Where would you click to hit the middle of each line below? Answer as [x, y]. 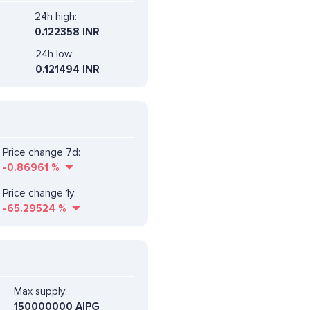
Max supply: [40, 291]
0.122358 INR [67, 31]
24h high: [56, 16]
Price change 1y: [39, 193]
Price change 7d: [42, 152]
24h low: [55, 54]
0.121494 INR [67, 69]
